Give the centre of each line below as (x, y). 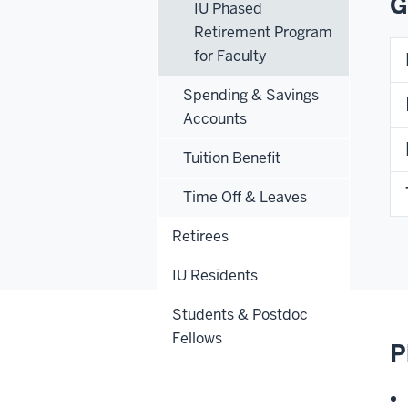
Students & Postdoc (240, 314)
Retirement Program (263, 32)
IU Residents (215, 275)
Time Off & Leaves (245, 197)
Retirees (200, 236)
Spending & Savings (251, 95)
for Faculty (230, 56)
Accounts (215, 118)
